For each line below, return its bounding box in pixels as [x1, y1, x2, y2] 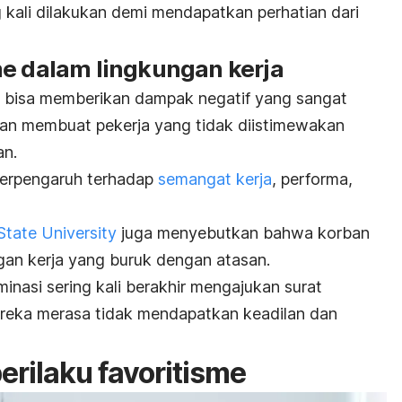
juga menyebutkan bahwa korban [117, 223, 370, 242]
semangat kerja [158, 169, 272, 188]
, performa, [272, 169, 353, 188]
